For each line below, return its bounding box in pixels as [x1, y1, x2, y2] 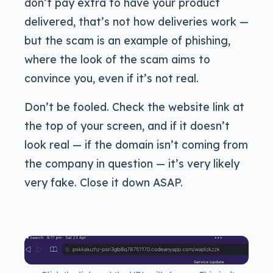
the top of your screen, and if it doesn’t [24, 119, 230, 133]
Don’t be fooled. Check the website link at [24, 100, 244, 114]
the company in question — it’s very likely [24, 157, 239, 171]
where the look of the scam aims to [24, 52, 210, 66]
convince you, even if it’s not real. [24, 71, 199, 85]
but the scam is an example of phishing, [24, 34, 230, 48]
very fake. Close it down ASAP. [24, 175, 183, 190]
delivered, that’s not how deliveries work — [24, 15, 249, 29]
